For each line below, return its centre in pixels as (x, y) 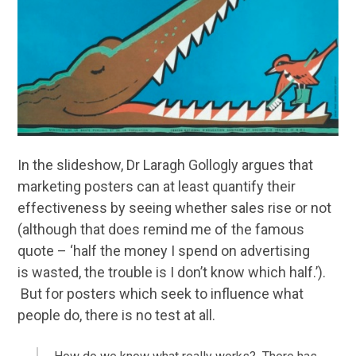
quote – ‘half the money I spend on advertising (163, 250)
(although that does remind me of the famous (161, 229)
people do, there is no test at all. (116, 315)
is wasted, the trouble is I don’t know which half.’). (171, 272)
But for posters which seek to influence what (160, 293)
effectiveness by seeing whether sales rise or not (174, 207)
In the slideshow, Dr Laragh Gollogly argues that (165, 164)
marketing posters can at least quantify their (156, 186)
